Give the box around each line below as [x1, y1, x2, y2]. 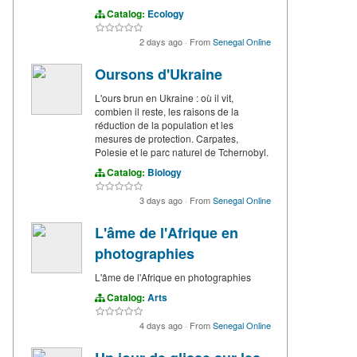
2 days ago [139, 35, 185, 49]
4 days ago [139, 319, 185, 332]
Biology [147, 165, 182, 180]
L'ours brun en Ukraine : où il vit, [95, 91, 233, 105]
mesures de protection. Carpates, [95, 131, 238, 146]
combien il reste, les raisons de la [95, 104, 239, 119]
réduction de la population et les [95, 118, 233, 132]
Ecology [147, 6, 184, 22]
